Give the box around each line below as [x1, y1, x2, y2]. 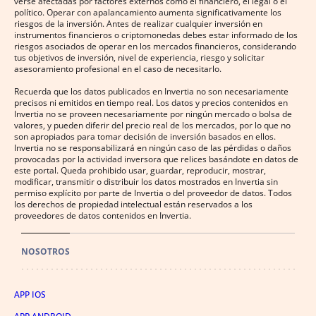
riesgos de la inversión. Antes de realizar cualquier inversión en [14, 18, 262, 30]
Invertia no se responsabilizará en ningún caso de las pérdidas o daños [14, 142, 291, 154]
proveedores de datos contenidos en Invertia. [14, 209, 191, 222]
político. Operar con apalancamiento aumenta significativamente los [14, 6, 281, 19]
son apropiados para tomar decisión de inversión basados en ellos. [14, 130, 276, 143]
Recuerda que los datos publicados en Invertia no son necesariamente [14, 85, 288, 98]
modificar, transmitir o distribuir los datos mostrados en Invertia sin [14, 176, 278, 188]
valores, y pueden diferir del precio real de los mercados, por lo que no [14, 119, 291, 132]
